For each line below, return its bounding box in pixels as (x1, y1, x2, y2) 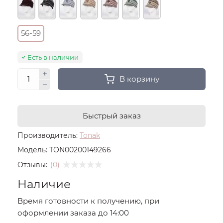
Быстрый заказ (82, 111, 141, 120)
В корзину (119, 74, 159, 84)
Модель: (17, 145, 47, 154)
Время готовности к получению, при (17, 196, 159, 206)
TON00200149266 (49, 145, 111, 154)
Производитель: (17, 131, 78, 140)
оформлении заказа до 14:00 (17, 208, 129, 218)
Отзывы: (17, 160, 47, 169)
